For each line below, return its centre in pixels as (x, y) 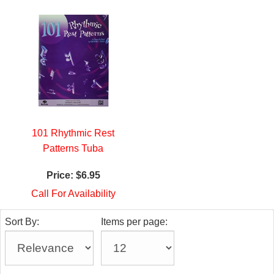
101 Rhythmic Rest (73, 133)
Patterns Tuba (73, 149)
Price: (60, 176)
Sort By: (22, 222)
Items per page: (134, 222)
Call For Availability (73, 194)
